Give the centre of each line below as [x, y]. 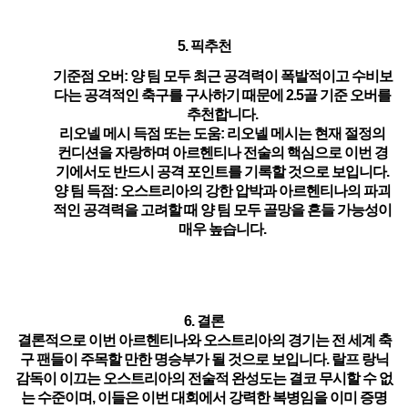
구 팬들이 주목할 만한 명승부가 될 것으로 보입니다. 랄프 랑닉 [204, 359]
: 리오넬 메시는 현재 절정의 [303, 133]
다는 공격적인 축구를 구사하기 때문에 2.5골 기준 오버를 [222, 95]
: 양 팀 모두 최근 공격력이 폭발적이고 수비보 [258, 76]
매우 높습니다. [222, 229]
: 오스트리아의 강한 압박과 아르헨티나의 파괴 [252, 191]
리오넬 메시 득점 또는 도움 [140, 133]
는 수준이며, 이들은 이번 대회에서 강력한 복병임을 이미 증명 [204, 398]
